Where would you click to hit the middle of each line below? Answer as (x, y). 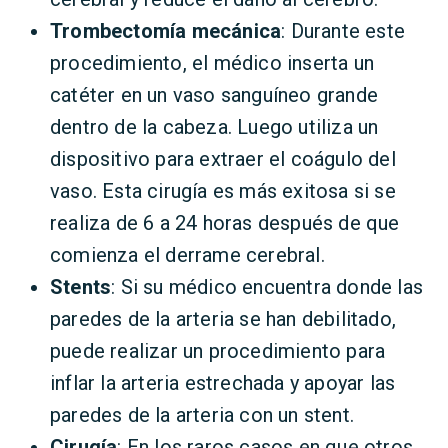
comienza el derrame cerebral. (187, 255)
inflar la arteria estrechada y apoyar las (223, 383)
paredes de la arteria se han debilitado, (223, 319)
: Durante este (343, 31)
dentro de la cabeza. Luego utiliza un (214, 127)
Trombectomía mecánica (166, 31)
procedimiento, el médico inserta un (212, 63)
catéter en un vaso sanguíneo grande (214, 95)
